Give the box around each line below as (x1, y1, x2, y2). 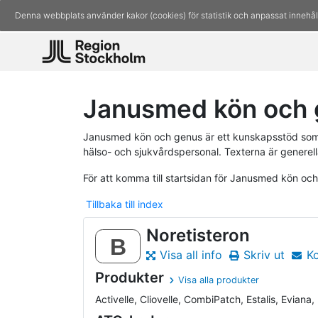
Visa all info (159, 248, 222, 263)
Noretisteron (146, 224, 250, 246)
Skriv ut (243, 248, 285, 263)
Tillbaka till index (86, 197, 163, 210)
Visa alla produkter (178, 275, 260, 286)
